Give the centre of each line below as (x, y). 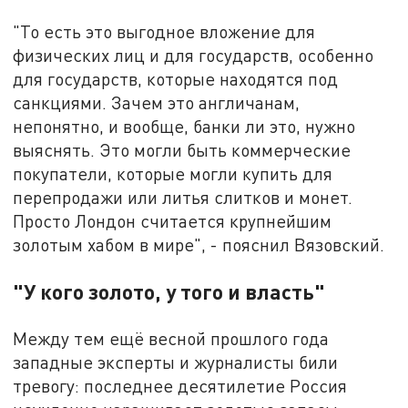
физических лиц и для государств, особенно (194, 55)
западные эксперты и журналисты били (176, 362)
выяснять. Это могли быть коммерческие (182, 149)
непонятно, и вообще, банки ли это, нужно (184, 126)
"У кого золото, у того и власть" (169, 291)
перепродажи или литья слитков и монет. (183, 197)
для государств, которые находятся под (176, 78)
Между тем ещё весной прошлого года (171, 338)
